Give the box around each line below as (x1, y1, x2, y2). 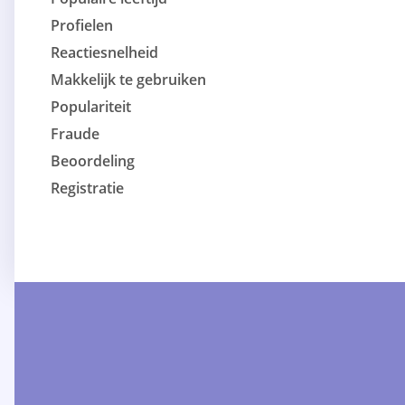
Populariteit (51, 97, 131, 118)
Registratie (51, 178, 124, 199)
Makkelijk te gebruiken (51, 70, 206, 90)
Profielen (51, 15, 113, 36)
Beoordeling (51, 151, 135, 172)
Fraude (51, 124, 99, 145)
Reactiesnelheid (51, 42, 158, 63)
